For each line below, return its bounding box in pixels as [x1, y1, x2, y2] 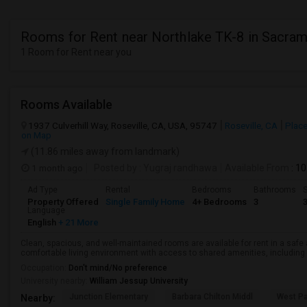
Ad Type [27, 185, 58, 195]
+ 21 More [56, 217, 99, 228]
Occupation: [21, 263, 69, 273]
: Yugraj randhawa [137, 162, 217, 173]
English [27, 217, 56, 228]
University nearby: [21, 276, 90, 286]
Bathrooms [254, 185, 296, 195]
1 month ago [29, 162, 83, 173]
